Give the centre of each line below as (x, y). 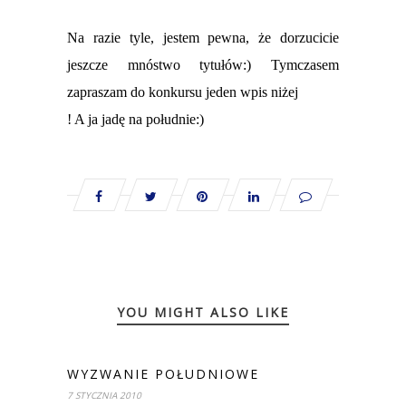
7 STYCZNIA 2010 (104, 396)
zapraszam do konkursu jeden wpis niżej (183, 92)
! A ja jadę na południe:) (135, 120)
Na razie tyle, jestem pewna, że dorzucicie (203, 38)
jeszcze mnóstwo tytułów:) (169, 65)
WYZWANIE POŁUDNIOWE (163, 374)
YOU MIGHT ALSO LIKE (203, 313)
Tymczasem (305, 65)
